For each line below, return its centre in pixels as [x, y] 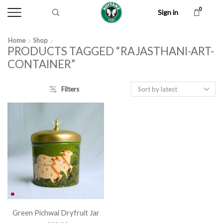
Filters [70, 89]
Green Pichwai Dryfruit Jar [56, 213]
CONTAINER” [41, 64]
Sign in [168, 12]
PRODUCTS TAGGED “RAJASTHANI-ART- [111, 51]
